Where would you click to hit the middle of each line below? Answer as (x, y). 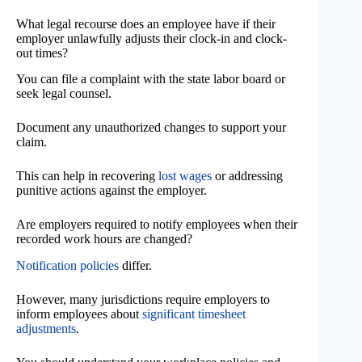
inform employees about (79, 314)
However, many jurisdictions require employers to (143, 300)
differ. (135, 266)
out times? (42, 53)
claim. (32, 142)
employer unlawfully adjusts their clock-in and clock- (152, 38)
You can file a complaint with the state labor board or (151, 79)
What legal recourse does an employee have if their (146, 23)
